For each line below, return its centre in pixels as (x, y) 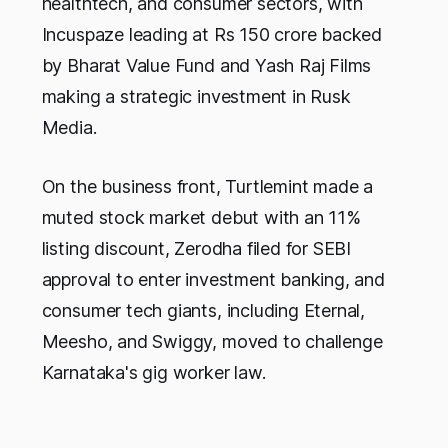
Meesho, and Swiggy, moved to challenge (212, 342)
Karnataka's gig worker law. (153, 373)
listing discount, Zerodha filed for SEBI (196, 249)
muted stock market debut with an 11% (201, 218)
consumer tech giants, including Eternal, (203, 311)
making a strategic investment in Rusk (196, 97)
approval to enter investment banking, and (213, 280)
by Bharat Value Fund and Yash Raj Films (206, 66)
